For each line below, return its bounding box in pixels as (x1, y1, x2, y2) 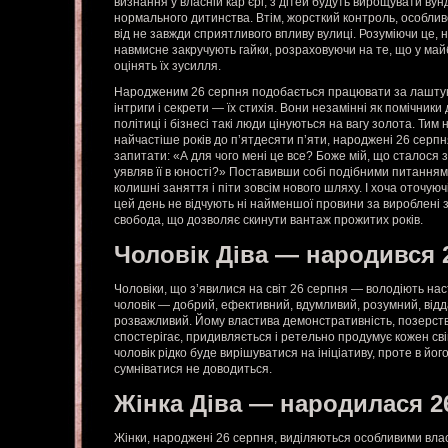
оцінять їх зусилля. (114, 59, 221, 73)
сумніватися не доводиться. (114, 362, 272, 376)
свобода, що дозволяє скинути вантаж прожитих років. (114, 213, 423, 227)
